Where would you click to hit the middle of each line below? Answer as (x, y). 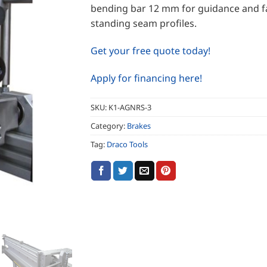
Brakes (139, 126)
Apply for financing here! (146, 78)
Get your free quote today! (150, 50)
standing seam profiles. (143, 23)
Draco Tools (127, 145)
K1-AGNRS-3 (130, 108)
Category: (108, 126)
